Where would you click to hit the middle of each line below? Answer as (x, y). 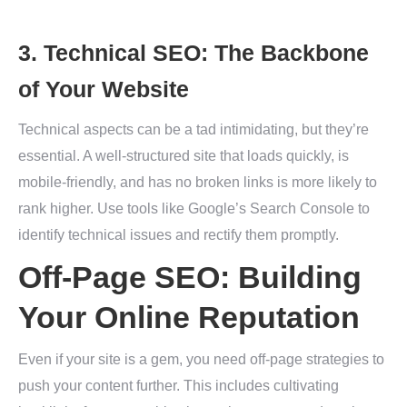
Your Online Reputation (189, 317)
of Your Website (104, 89)
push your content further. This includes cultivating (179, 386)
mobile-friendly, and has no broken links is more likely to (198, 182)
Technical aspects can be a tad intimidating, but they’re (194, 129)
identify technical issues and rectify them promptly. (179, 235)
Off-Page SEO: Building (190, 277)
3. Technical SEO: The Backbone (194, 53)
